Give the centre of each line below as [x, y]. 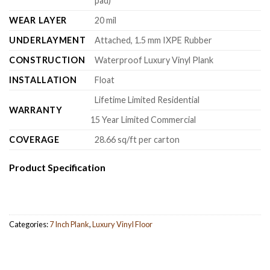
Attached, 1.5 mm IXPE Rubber [154, 40]
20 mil [106, 20]
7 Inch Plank [69, 224]
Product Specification [57, 167]
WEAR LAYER [38, 20]
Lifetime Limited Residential [147, 99]
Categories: [29, 224]
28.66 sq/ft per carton [137, 139]
